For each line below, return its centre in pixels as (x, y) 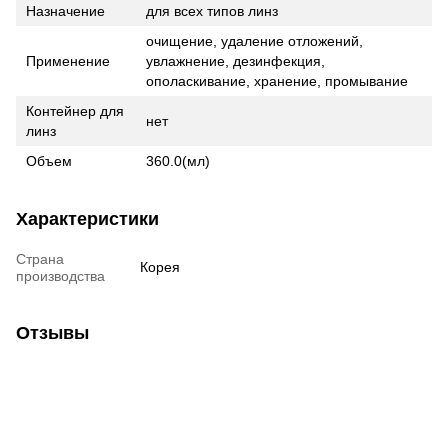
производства (60, 275)
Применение (68, 60)
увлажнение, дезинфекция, (235, 60)
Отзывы (52, 332)
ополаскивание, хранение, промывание (277, 80)
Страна (40, 258)
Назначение (65, 10)
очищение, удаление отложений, (254, 40)
